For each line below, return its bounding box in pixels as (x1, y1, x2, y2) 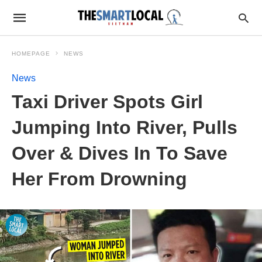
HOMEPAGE (12, 50, 50, 57)
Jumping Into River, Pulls (12, 117, 237, 138)
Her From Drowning (12, 168, 187, 189)
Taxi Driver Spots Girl (12, 91, 203, 112)
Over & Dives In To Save (12, 143, 227, 164)
